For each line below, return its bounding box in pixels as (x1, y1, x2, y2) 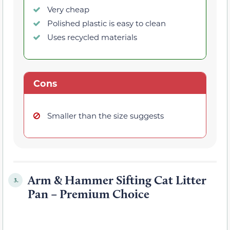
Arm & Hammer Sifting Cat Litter (28, 172, 206, 188)
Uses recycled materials (47, 31, 137, 42)
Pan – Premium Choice (28, 186, 149, 202)
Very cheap (47, 4, 89, 14)
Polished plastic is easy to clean (47, 17, 166, 28)
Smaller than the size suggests (47, 110, 164, 121)
